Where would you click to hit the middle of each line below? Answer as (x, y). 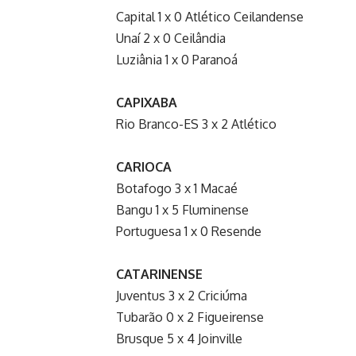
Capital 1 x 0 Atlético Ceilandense (210, 16)
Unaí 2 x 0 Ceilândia (171, 38)
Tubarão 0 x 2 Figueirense (190, 317)
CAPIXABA (147, 102)
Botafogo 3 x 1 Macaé (177, 188)
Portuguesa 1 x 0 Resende (189, 231)
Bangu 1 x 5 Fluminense (182, 209)
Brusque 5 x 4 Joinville (179, 338)
